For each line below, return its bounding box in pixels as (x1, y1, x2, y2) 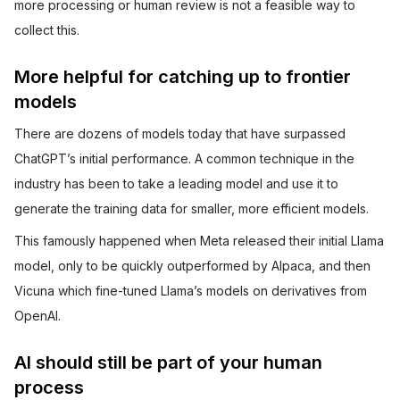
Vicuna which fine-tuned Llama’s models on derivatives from (14, 283, 367, 298)
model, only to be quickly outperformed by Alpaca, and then (14, 258, 371, 273)
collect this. (14, 22, 79, 37)
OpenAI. (14, 308, 61, 323)
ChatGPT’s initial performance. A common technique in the (14, 151, 354, 166)
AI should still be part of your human (14, 352, 322, 373)
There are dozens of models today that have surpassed (14, 126, 346, 141)
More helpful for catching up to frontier (14, 66, 351, 87)
